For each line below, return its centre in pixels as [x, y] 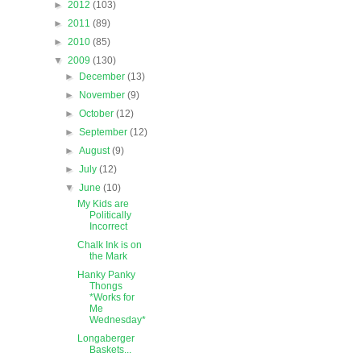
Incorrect [108, 227]
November [104, 95]
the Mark [108, 257]
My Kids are [103, 204]
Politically [110, 216]
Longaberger [106, 339]
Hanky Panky [106, 275]
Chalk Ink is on [109, 245]
